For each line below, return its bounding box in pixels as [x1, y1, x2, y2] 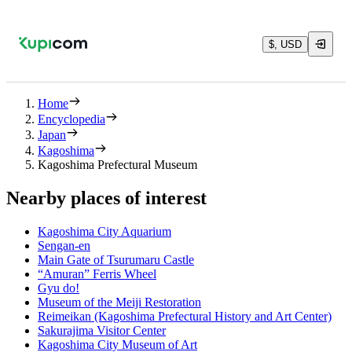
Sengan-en [38, 238, 90, 252]
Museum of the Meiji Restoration [38, 295, 201, 309]
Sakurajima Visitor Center [38, 323, 166, 337]
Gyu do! [38, 280, 79, 295]
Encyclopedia [38, 112, 105, 126]
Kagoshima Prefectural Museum [38, 158, 197, 171]
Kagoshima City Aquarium [38, 224, 171, 238]
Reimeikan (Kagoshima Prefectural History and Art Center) [38, 309, 332, 323]
